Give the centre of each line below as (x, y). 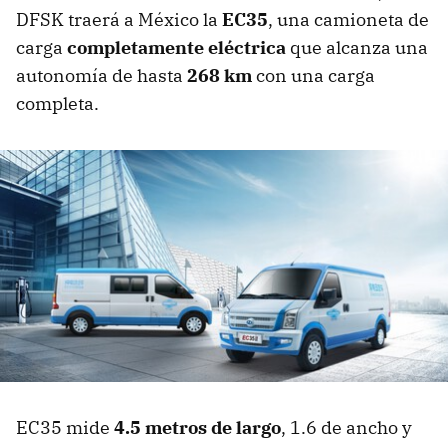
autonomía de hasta (101, 76)
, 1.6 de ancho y (346, 428)
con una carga (315, 76)
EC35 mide (63, 428)
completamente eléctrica (176, 48)
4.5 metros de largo (195, 428)
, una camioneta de (348, 20)
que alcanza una (359, 48)
